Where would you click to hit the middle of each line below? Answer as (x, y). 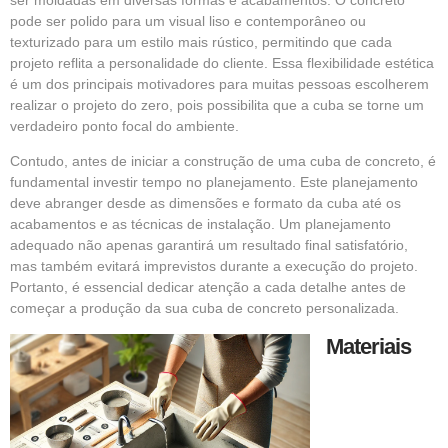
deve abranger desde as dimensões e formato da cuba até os (205, 203)
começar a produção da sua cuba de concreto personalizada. (204, 308)
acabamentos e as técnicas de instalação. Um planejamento (200, 224)
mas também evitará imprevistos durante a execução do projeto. (214, 266)
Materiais (368, 346)
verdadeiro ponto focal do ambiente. (124, 125)
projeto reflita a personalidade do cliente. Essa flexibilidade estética (222, 62)
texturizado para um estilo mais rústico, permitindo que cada (201, 41)
